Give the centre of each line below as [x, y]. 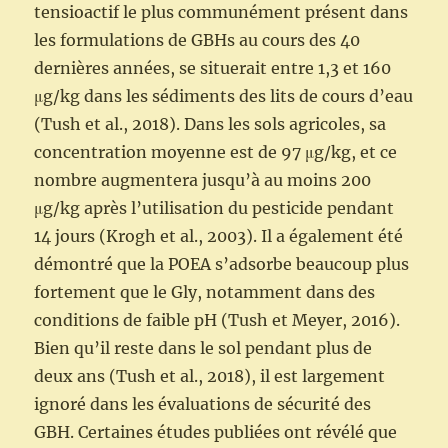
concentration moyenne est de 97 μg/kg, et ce [216, 152]
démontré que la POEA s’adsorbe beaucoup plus [222, 264]
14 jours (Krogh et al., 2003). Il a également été [219, 236]
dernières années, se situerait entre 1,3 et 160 [213, 68]
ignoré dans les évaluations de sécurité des [203, 404]
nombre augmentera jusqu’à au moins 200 [203, 180]
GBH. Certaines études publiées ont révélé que [216, 432]
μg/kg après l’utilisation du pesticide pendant [214, 208]
